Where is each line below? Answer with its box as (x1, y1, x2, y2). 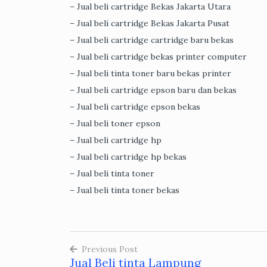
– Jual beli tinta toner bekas (70, 185, 179, 196)
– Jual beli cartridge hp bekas (70, 151, 187, 163)
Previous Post (82, 244, 138, 255)
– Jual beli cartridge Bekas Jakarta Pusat (70, 18, 229, 29)
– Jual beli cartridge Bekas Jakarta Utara (70, 1, 231, 13)
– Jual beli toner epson (70, 118, 160, 129)
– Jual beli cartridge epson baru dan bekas (70, 85, 237, 96)
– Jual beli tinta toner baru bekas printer (70, 68, 231, 79)
